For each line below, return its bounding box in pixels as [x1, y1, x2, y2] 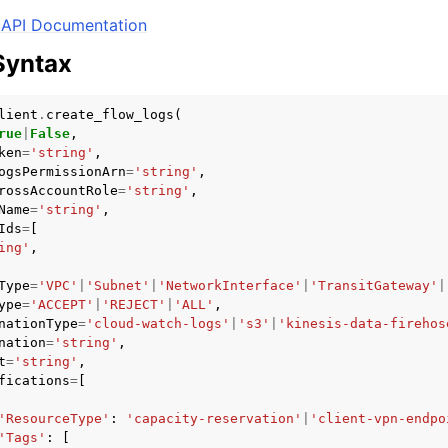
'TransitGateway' [310, 278, 438, 293]
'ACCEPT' [30, 297, 94, 312]
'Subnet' [86, 278, 150, 293]
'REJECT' [102, 297, 166, 312]
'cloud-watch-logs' [86, 316, 230, 331]
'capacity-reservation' [126, 411, 302, 426]
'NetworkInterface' [158, 278, 302, 293]
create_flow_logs [46, 107, 174, 122]
